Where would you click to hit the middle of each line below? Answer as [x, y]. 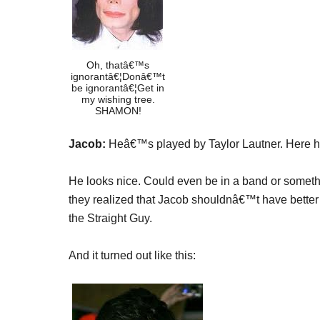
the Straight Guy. [110, 218]
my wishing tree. [118, 99]
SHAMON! [118, 111]
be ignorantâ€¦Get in [118, 88]
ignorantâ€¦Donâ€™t [118, 76]
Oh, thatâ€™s [118, 65]
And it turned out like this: [132, 255]
